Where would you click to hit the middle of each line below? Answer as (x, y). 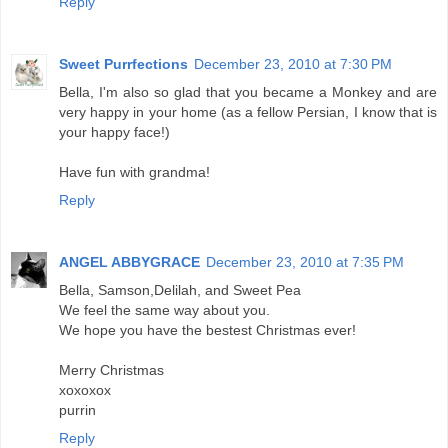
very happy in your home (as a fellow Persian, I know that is (248, 111)
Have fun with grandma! (134, 171)
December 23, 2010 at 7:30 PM (293, 63)
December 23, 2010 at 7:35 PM (305, 261)
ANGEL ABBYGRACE (129, 261)
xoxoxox (85, 389)
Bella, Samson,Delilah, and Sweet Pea (180, 289)
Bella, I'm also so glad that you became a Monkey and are (248, 91)
